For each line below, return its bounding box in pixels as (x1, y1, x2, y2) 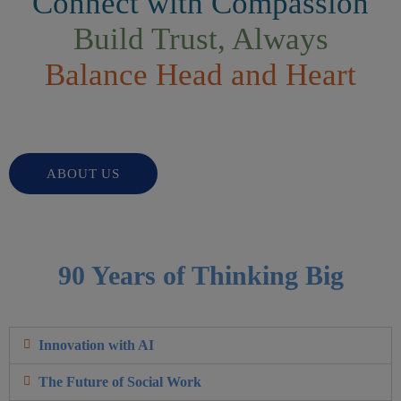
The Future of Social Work (38, 374, 201, 390)
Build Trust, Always (73, 21, 328, 57)
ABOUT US (47, 166, 121, 182)
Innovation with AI (38, 337, 154, 354)
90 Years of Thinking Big (57, 260, 344, 291)
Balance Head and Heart (45, 57, 356, 93)
